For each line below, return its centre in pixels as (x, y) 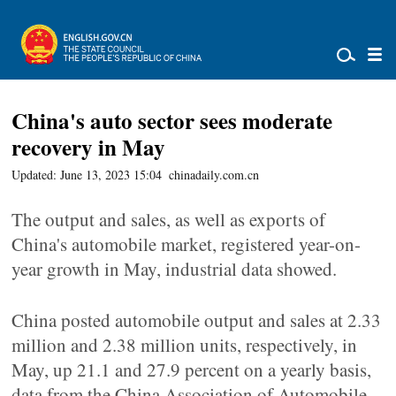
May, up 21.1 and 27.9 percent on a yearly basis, (192, 369)
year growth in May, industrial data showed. (175, 269)
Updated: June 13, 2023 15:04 (87, 175)
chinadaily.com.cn (214, 175)
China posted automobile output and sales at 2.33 (197, 320)
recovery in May (89, 147)
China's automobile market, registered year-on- (187, 244)
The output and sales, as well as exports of (169, 219)
